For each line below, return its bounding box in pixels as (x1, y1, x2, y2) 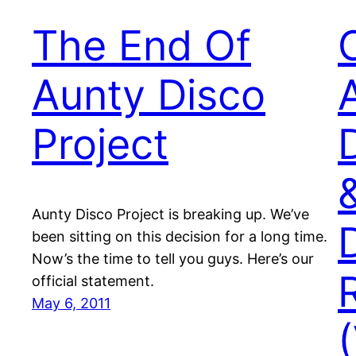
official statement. (32, 273, 154, 290)
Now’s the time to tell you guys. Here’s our (32, 250, 314, 268)
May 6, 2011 (32, 295, 110, 312)
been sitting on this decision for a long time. (32, 228, 327, 246)
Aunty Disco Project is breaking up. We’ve (32, 206, 309, 223)
